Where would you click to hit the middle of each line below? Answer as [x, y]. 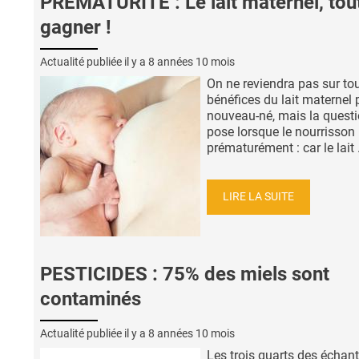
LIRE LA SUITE [258, 196]
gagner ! [76, 28]
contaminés [91, 299]
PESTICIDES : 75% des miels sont [185, 274]
